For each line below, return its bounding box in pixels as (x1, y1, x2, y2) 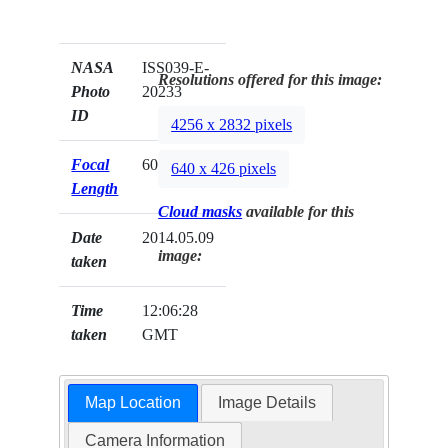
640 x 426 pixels (171, 160, 277, 178)
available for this (242, 203, 355, 221)
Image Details (218, 394, 317, 412)
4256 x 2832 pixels (171, 116, 293, 134)
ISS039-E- (142, 59, 210, 77)
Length (71, 180, 119, 198)
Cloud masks (158, 203, 243, 221)
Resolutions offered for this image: (158, 71, 383, 89)
